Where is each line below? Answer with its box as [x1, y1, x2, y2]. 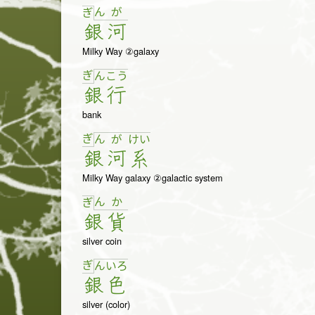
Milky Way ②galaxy [82, 44, 159, 58]
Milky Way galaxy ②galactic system [82, 171, 223, 185]
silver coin [82, 234, 122, 248]
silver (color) [82, 297, 130, 311]
